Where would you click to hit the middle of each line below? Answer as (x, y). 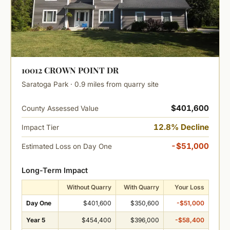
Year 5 (35, 220)
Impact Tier (40, 127)
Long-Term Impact (54, 170)
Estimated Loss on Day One (66, 147)
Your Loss (189, 187)
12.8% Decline (181, 127)
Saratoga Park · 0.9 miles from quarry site (90, 84)
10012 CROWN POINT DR (70, 70)
